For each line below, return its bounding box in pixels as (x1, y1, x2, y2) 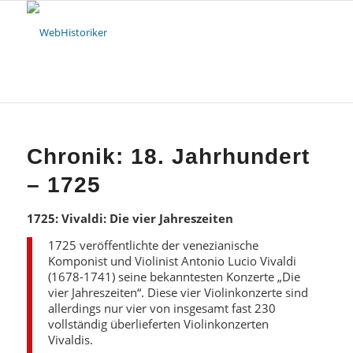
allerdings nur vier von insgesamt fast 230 (47, 299, 276, 316)
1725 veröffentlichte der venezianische (47, 236, 258, 253)
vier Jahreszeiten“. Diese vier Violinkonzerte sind (47, 284, 308, 300)
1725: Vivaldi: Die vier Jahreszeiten (26, 210, 233, 226)
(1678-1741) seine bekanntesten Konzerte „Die (47, 268, 300, 284)
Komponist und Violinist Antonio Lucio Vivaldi (47, 252, 296, 269)
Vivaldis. (47, 331, 93, 347)
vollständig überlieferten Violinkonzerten (47, 315, 269, 332)
